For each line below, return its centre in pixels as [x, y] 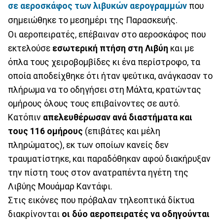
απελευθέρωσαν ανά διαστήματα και [118, 117]
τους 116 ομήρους [45, 131]
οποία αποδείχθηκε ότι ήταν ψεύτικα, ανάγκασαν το [110, 76]
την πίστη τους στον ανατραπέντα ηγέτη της [98, 172]
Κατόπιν [25, 117]
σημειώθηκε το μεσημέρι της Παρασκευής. [93, 20]
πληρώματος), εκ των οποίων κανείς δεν [88, 145]
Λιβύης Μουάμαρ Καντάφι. [60, 186]
